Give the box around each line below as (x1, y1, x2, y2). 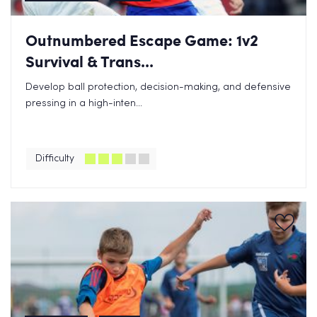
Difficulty (35, 154, 74, 163)
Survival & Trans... (25, 50, 154, 72)
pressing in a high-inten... (25, 99, 142, 108)
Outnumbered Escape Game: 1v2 (25, 29, 258, 51)
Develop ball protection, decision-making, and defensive (25, 83, 291, 92)
